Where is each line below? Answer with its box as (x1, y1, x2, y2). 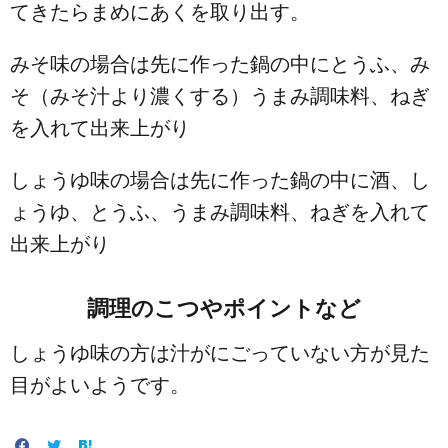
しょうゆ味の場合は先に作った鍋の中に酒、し (10, 169, 430, 191)
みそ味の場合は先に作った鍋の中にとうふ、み (10, 53, 430, 75)
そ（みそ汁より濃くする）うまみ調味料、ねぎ (10, 85, 430, 107)
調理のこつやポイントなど (87, 296, 361, 321)
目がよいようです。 (10, 374, 190, 396)
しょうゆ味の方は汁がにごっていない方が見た (10, 342, 430, 364)
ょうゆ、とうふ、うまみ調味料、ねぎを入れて (10, 201, 430, 223)
